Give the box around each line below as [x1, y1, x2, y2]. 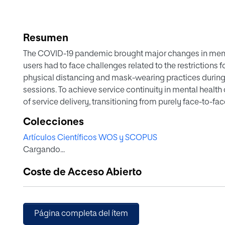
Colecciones [23, 117, 84, 127]
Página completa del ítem [34, 210, 128, 218]
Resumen [23, 33, 68, 43]
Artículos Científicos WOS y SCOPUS [23, 134, 157, 142]
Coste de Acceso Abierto [23, 167, 142, 177]
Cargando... [23, 146, 65, 154]
